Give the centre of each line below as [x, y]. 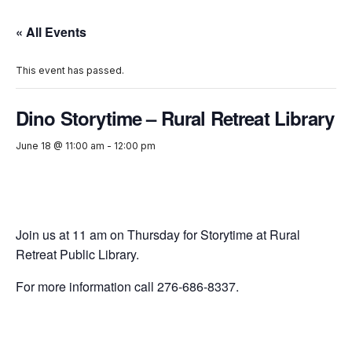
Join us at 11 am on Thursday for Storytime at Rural [158, 235]
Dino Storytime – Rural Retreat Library [175, 118]
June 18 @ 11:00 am [60, 146]
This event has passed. [70, 71]
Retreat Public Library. [77, 255]
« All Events [51, 32]
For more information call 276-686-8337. [127, 287]
